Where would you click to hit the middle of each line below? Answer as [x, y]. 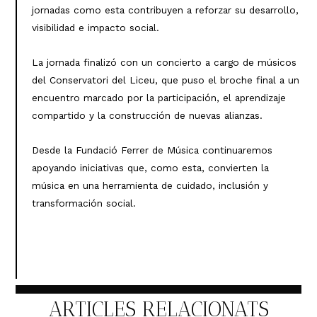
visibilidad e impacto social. [95, 28]
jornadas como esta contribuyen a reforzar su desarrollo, [165, 10]
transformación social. [83, 203]
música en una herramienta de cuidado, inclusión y [150, 185]
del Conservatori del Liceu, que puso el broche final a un [165, 80]
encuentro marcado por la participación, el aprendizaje [158, 98]
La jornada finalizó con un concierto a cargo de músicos [164, 63]
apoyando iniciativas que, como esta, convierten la [150, 167]
